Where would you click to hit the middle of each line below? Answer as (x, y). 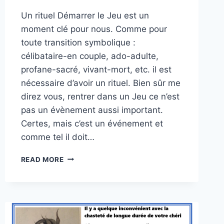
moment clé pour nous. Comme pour (94, 29)
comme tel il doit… (57, 137)
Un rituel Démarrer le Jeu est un (85, 15)
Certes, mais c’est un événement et (92, 123)
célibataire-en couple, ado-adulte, (89, 56)
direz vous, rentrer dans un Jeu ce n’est (100, 96)
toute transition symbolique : (78, 42)
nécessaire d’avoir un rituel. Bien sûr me (100, 83)
